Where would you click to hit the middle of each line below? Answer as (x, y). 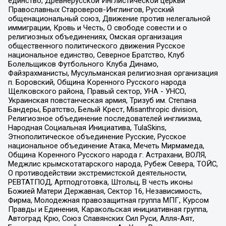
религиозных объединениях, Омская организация (95, 37)
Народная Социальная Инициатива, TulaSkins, (87, 128)
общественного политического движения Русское (96, 46)
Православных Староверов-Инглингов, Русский (91, 10)
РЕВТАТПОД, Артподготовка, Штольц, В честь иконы (100, 182)
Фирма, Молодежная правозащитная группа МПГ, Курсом (108, 201)
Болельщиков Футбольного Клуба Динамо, (83, 64)
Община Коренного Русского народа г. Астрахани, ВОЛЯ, (107, 155)
